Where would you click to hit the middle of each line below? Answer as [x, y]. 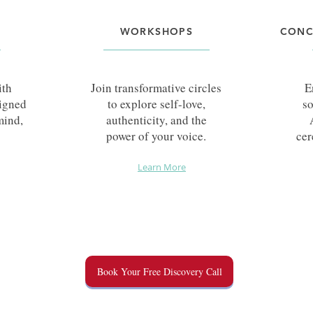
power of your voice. [156, 136]
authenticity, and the [156, 119]
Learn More [162, 167]
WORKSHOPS [156, 31]
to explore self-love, [156, 103]
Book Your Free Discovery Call [159, 271]
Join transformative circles [156, 87]
